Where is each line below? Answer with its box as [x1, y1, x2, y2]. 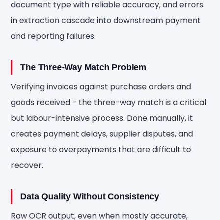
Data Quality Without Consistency [20, 192, 159, 201]
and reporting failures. [11, 30, 96, 42]
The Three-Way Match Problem [20, 62, 146, 72]
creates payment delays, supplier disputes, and [11, 128, 193, 139]
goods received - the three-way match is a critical [11, 97, 207, 108]
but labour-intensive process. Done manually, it [11, 112, 193, 124]
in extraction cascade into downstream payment [11, 15, 201, 26]
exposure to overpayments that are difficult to [11, 144, 192, 155]
